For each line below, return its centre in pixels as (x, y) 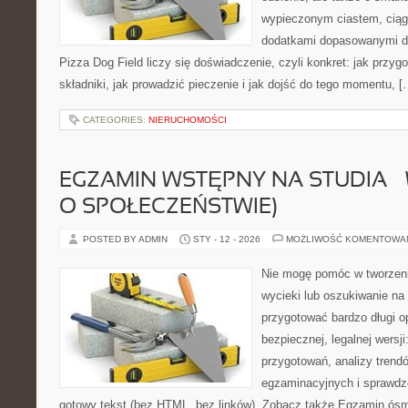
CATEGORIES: (116, 120)
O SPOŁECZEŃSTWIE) (168, 208)
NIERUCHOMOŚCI (188, 120)
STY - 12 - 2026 (227, 239)
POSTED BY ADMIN (127, 239)
